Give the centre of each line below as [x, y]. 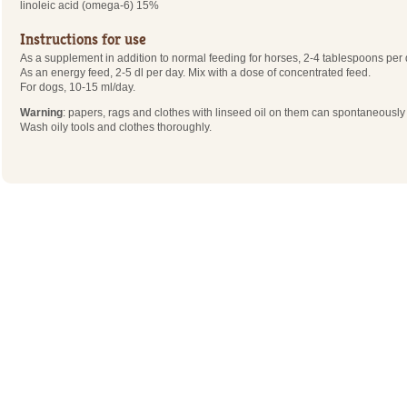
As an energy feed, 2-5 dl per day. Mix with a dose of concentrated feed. [196, 72]
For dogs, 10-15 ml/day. [78, 87]
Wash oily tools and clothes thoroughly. [116, 127]
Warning [42, 112]
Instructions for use [84, 40]
